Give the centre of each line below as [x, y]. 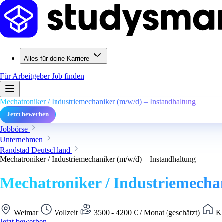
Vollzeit [66, 212]
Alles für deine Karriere [56, 59]
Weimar [26, 212]
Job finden [68, 76]
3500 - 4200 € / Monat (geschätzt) [147, 212]
